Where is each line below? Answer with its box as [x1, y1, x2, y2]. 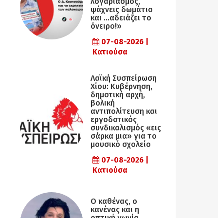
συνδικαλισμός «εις [91, 123, 161, 133]
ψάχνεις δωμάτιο [91, 5, 153, 15]
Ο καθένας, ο [91, 196, 137, 206]
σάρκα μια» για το [91, 131, 157, 141]
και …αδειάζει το [91, 13, 151, 23]
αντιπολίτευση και [91, 107, 157, 116]
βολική [91, 98, 115, 108]
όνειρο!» [91, 21, 122, 31]
